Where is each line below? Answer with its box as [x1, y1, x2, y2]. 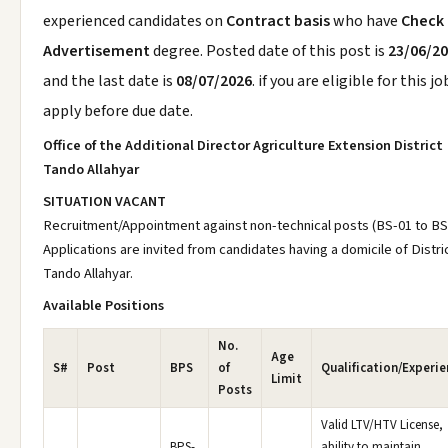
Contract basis [226, 10, 330, 32]
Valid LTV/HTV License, [321, 416, 443, 434]
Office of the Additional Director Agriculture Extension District [43, 135, 443, 156]
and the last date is [43, 70, 176, 92]
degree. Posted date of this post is [153, 40, 388, 62]
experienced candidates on [43, 10, 226, 32]
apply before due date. [43, 100, 193, 122]
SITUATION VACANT [43, 191, 166, 212]
